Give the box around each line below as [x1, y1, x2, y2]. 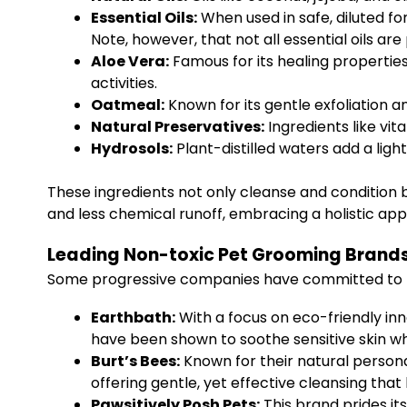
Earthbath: [91, 307, 175, 328]
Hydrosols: [91, 138, 173, 159]
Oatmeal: [91, 94, 164, 115]
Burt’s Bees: [91, 351, 180, 372]
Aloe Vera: [91, 51, 169, 72]
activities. [91, 73, 157, 94]
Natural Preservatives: [91, 116, 264, 137]
